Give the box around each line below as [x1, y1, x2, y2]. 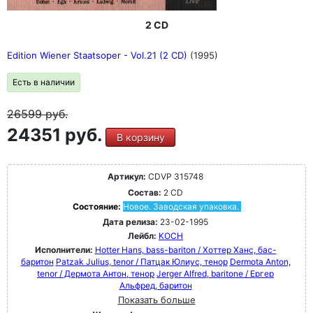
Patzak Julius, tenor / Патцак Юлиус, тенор [55, 256, 228, 267]
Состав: [128, 187, 161, 198]
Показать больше [117, 294, 196, 305]
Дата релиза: [103, 217, 158, 227]
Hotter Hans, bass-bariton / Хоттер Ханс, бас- [94, 245, 277, 255]
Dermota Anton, [229, 256, 291, 267]
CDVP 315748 [146, 171, 203, 182]
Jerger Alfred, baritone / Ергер [156, 268, 274, 279]
